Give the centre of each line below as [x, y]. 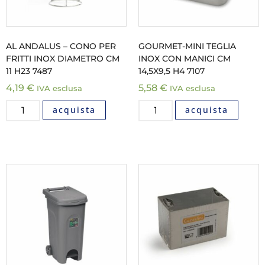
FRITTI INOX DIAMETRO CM [63, 58]
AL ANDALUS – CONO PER [61, 46]
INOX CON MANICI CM [185, 58]
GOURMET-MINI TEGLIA [187, 46]
